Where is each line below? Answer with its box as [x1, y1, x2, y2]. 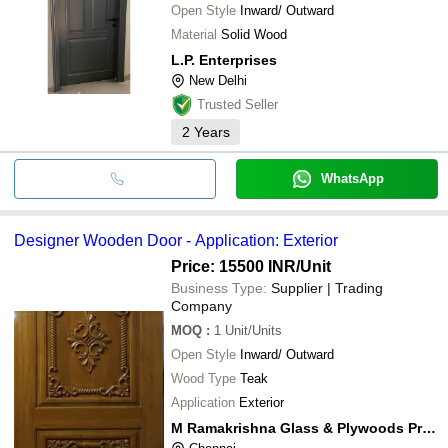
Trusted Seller [197, 96, 278, 112]
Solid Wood [221, 26, 287, 42]
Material [171, 26, 217, 42]
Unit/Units [225, 322, 282, 338]
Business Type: [171, 279, 267, 296]
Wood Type [171, 370, 236, 386]
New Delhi [189, 72, 247, 88]
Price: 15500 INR [171, 257, 296, 275]
